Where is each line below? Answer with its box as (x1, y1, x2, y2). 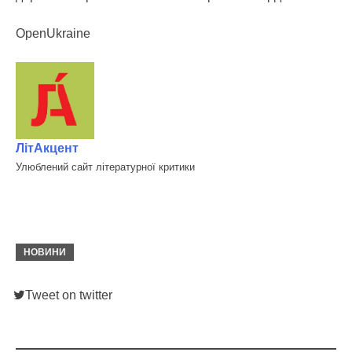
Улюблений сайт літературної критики (16, 161, 195, 174)
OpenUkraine (16, 27, 90, 40)
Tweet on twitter (25, 288, 112, 302)
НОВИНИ (24, 247, 66, 258)
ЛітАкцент (16, 141, 79, 156)
